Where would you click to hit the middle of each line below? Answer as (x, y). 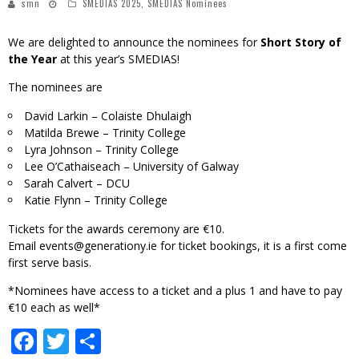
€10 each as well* (54, 308)
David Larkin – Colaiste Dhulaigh (109, 116)
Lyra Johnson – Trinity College (101, 150)
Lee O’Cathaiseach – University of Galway (133, 167)
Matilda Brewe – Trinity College (107, 133)
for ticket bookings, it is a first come (252, 246)
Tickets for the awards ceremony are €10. (116, 229)
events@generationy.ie (98, 246)
